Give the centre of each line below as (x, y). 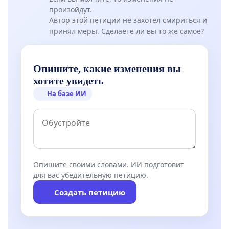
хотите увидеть (68, 81)
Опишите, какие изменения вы (107, 68)
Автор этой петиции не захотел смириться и (128, 20)
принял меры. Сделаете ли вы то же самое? (127, 31)
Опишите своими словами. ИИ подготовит (109, 164)
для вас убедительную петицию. (91, 175)
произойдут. (71, 10)
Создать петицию (89, 192)
